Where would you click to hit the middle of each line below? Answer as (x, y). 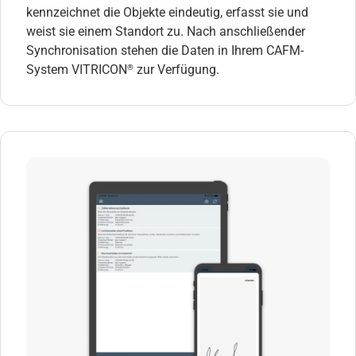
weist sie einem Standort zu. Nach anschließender (166, 31)
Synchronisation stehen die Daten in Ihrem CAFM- (165, 50)
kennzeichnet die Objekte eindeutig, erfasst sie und (167, 12)
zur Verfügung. (176, 69)
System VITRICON (77, 69)
